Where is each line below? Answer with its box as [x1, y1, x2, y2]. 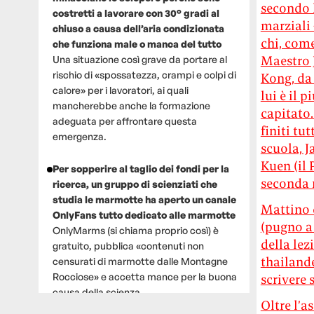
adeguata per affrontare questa [52, 114, 197, 127]
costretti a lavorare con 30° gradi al [52, 6, 219, 19]
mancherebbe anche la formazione [52, 99, 210, 111]
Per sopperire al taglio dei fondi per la [52, 162, 229, 175]
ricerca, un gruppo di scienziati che [52, 177, 217, 190]
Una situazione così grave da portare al [52, 53, 227, 65]
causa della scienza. [52, 285, 143, 298]
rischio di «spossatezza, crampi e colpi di [52, 68, 236, 81]
